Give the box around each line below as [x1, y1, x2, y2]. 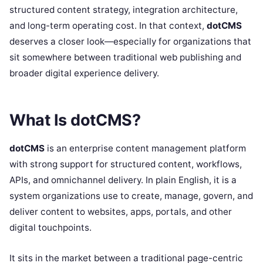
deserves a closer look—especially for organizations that [9, 36, 251, 47]
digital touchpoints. [9, 221, 92, 233]
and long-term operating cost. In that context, [9, 20, 207, 31]
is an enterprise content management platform [45, 142, 246, 154]
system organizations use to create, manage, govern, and [9, 190, 253, 201]
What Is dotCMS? [9, 110, 141, 130]
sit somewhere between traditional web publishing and [9, 52, 241, 63]
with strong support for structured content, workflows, [9, 158, 242, 170]
